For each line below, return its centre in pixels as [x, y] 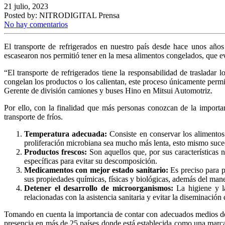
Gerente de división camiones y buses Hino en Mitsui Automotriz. [108, 90]
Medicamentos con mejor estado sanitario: [96, 170]
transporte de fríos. [33, 117]
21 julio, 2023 [26, 6]
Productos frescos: [56, 152]
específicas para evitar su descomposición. [91, 161]
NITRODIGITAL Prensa [79, 15]
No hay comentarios [36, 24]
